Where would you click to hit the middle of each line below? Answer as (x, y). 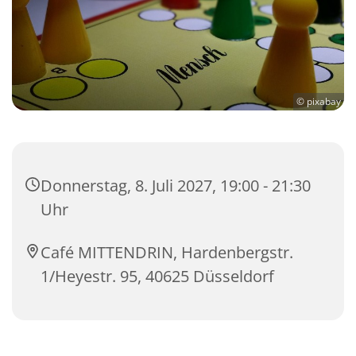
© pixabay (319, 102)
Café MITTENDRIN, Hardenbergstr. (167, 253)
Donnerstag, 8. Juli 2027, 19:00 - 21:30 (176, 186)
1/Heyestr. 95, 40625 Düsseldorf (157, 277)
